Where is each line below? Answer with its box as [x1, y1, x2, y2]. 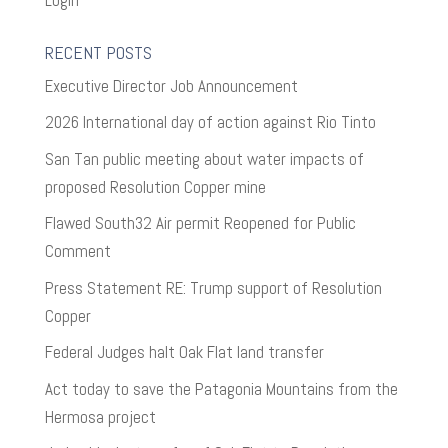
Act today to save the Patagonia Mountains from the [44, 377, 398, 400]
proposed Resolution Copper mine [44, 175, 266, 198]
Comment [44, 240, 111, 263]
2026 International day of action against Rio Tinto [44, 111, 376, 134]
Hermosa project [44, 405, 156, 428]
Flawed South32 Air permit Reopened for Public [44, 212, 356, 235]
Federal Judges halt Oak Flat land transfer [44, 341, 324, 364]
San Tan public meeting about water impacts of [44, 147, 364, 170]
